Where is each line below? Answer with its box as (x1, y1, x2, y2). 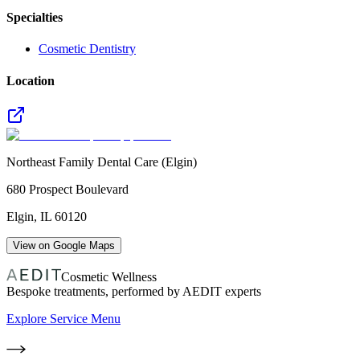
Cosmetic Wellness (61, 269, 157, 284)
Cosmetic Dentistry (39, 42, 136, 56)
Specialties (6, 10, 63, 25)
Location (6, 73, 55, 88)
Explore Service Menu (6, 311, 121, 325)
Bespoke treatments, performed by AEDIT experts (6, 284, 261, 298)
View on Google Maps (13, 239, 115, 252)
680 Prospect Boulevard (6, 182, 129, 196)
